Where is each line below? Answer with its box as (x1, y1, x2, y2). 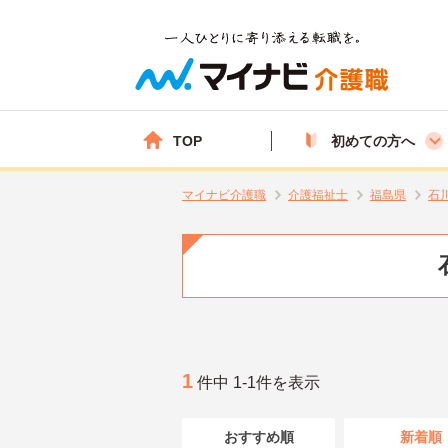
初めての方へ (331, 132, 415, 149)
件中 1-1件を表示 (193, 373, 320, 391)
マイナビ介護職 (182, 188, 266, 202)
